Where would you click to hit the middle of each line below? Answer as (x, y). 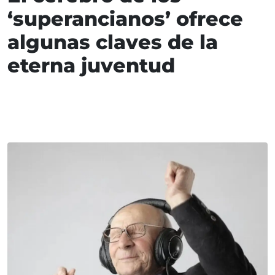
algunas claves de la (113, 42)
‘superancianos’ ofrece (125, 19)
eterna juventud (91, 66)
